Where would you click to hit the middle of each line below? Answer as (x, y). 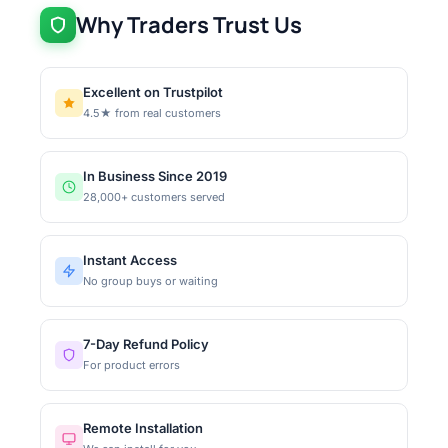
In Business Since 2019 (155, 175)
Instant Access (130, 259)
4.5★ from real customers (152, 112)
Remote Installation (143, 427)
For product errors (131, 364)
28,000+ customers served (154, 196)
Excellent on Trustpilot (153, 91)
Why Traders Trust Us (189, 24)
